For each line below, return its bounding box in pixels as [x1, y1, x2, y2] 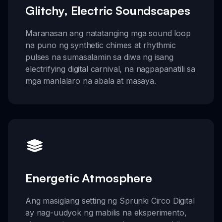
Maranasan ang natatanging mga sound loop [25, 28, 191, 38]
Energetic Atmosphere [25, 170, 152, 186]
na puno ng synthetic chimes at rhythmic [25, 40, 176, 50]
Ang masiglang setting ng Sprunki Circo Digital [25, 196, 195, 206]
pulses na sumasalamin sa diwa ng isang [25, 52, 173, 62]
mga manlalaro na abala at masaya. [25, 75, 156, 86]
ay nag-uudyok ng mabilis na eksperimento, [25, 208, 187, 218]
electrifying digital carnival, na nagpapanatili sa [25, 63, 195, 74]
